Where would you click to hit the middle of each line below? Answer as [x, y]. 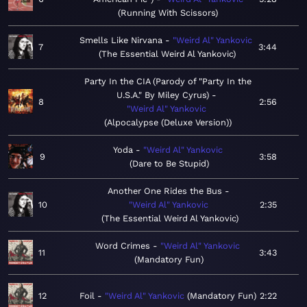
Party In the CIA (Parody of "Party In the [168, 82]
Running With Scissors [168, 13]
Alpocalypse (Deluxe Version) [168, 123]
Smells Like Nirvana [121, 40]
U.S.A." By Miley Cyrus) [163, 95]
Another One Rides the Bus [164, 191]
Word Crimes [122, 246]
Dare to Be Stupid [169, 164]
